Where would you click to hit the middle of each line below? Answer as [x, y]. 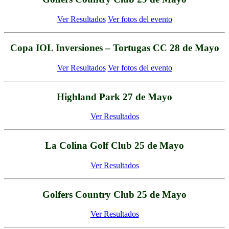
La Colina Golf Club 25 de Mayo [114, 146]
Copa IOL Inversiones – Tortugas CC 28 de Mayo [114, 48]
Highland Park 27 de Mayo [114, 97]
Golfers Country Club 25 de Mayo [114, 194]
